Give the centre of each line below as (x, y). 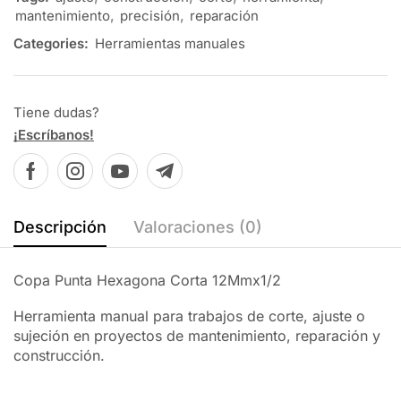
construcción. (59, 356)
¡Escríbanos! (54, 134)
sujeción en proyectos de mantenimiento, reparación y (197, 336)
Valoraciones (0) (198, 226)
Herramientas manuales (170, 43)
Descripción (60, 226)
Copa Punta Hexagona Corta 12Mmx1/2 (147, 280)
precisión (150, 15)
